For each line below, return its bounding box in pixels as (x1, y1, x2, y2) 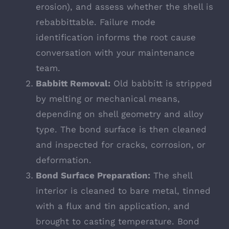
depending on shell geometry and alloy (36, 109, 203, 120)
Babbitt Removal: (36, 78, 110, 89)
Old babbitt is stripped (110, 78, 212, 89)
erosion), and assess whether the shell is (36, 2, 213, 12)
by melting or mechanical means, (36, 94, 180, 104)
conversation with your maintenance (36, 48, 195, 58)
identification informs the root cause (36, 32, 196, 43)
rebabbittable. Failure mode (36, 17, 155, 28)
